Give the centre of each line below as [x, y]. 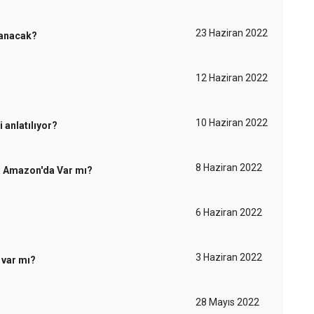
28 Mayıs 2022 [227, 302]
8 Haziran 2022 [229, 168]
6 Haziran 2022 [229, 212]
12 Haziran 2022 [232, 78]
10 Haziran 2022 [232, 123]
